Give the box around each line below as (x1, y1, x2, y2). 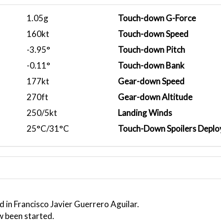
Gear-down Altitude (118, 92, 192, 102)
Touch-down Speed (118, 29, 188, 39)
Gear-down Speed (118, 76, 184, 86)
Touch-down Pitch (118, 44, 185, 55)
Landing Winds (118, 108, 172, 118)
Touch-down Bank (118, 60, 184, 71)
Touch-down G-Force (118, 13, 196, 23)
